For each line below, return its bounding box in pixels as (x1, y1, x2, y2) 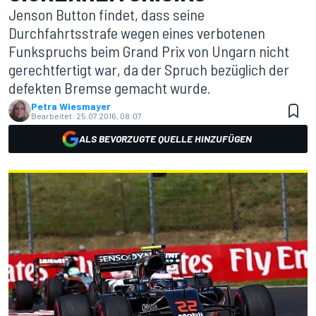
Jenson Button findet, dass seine (8, 5, 205, 23)
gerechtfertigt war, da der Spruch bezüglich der (8, 60, 289, 78)
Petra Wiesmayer (31, 100, 111, 112)
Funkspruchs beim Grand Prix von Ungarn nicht (8, 42, 289, 60)
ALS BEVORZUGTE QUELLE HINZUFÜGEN (78, 133, 252, 145)
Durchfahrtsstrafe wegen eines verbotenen (8, 23, 265, 42)
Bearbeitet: (31, 111, 75, 121)
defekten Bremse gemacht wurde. (8, 78, 211, 97)
